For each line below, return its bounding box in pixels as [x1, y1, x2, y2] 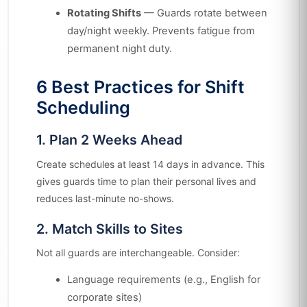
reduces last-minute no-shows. [36, 192, 174, 204]
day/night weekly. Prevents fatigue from [66, 25, 255, 37]
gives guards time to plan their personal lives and [36, 175, 256, 187]
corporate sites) [66, 291, 142, 304]
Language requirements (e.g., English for [66, 273, 260, 286]
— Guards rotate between [140, 7, 267, 19]
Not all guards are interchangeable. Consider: [36, 247, 240, 258]
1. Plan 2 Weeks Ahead [36, 132, 182, 148]
